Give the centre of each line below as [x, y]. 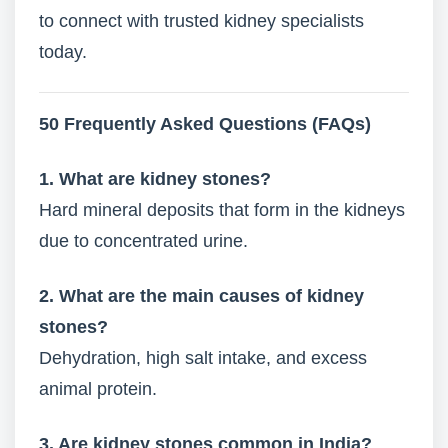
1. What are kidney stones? [155, 179]
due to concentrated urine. [143, 241]
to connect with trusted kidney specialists [201, 21]
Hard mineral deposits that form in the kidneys [222, 210]
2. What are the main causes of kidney [201, 296]
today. [63, 52]
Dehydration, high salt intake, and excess [203, 358]
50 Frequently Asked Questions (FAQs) [205, 124]
